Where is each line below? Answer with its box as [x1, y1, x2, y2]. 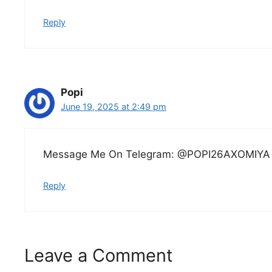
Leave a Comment [24, 245, 173, 267]
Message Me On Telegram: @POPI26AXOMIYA [43, 148, 270, 161]
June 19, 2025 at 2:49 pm [61, 101, 166, 112]
